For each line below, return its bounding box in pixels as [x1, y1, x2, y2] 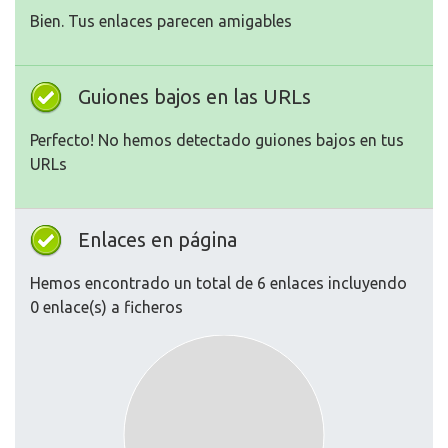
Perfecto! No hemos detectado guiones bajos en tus [30, 131, 404, 150]
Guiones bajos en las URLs [78, 85, 311, 109]
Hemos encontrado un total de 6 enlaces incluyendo [30, 274, 407, 293]
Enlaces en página [78, 228, 237, 252]
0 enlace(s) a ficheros [30, 298, 183, 317]
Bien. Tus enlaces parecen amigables [30, 12, 292, 31]
